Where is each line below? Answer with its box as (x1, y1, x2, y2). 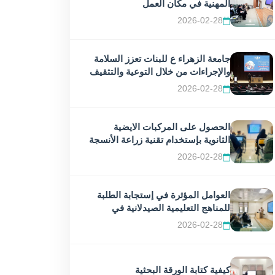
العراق (206, 215, 230, 226)
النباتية (205, 147, 230, 158)
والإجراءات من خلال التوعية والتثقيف (90, 66, 230, 77)
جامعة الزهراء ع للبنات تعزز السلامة (94, 53, 230, 64)
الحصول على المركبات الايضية (114, 122, 230, 132)
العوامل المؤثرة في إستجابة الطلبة (97, 190, 230, 200)
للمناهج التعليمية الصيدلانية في (112, 203, 230, 213)
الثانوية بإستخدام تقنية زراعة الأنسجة (89, 134, 230, 145)
